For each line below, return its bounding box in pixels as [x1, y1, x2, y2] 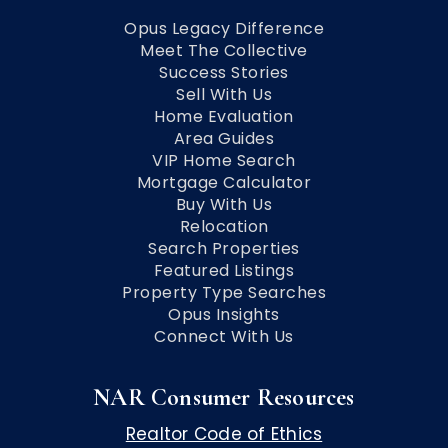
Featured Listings [153, 259, 295, 283]
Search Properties [148, 237, 300, 261]
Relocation [179, 215, 269, 239]
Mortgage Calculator [136, 171, 312, 195]
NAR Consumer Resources [93, 383, 355, 413]
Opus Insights [168, 303, 280, 327]
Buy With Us [175, 193, 273, 217]
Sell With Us [176, 83, 272, 107]
